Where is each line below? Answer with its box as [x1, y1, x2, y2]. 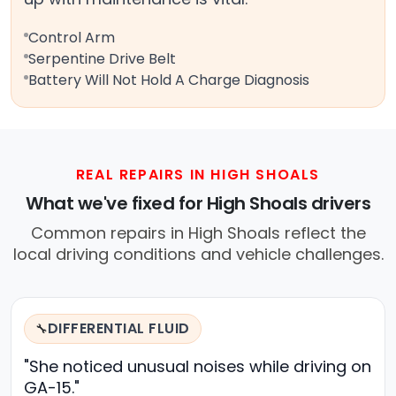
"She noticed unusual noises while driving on [24, 355, 371, 378]
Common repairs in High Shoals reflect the [30, 222, 366, 245]
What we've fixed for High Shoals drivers [26, 191, 370, 217]
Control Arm [28, 27, 115, 49]
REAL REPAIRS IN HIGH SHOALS [75, 164, 321, 186]
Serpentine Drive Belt [28, 49, 176, 70]
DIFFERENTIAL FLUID [48, 318, 190, 339]
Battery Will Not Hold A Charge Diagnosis [28, 70, 309, 91]
